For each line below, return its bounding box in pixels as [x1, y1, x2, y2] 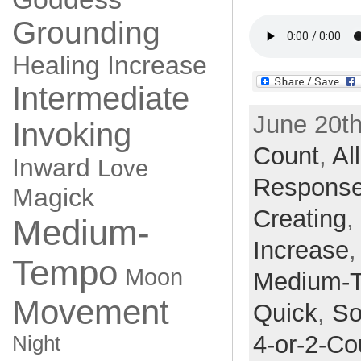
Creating [252, 204, 346, 233]
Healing [11, 51, 100, 80]
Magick [11, 183, 94, 212]
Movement [11, 293, 169, 331]
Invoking [11, 117, 131, 152]
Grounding [11, 15, 160, 50]
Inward [11, 153, 90, 182]
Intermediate [11, 81, 189, 116]
